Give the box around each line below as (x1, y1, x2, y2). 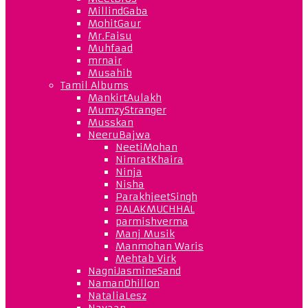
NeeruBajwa (88, 128, 151, 141)
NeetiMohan (115, 140, 177, 153)
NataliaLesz (88, 289, 146, 302)
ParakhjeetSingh (115, 190, 197, 203)
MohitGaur (88, 16, 141, 30)
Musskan (88, 115, 133, 129)
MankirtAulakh (88, 91, 162, 104)
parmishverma (115, 214, 188, 228)
